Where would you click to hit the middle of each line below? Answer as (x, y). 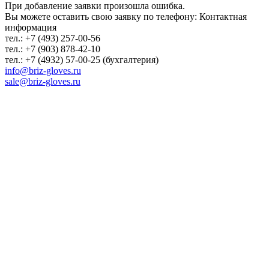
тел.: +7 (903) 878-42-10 (54, 49)
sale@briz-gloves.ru (43, 81)
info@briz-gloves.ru (43, 70)
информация (31, 27)
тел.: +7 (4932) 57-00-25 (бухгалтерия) (82, 59)
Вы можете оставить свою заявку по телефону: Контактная (126, 16)
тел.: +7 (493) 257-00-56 (53, 38)
